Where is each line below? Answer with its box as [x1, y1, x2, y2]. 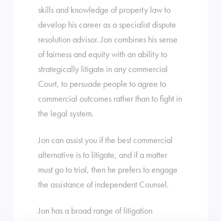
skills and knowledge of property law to [37, 4, 171, 16]
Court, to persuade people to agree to [37, 78, 166, 90]
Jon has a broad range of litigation [37, 205, 152, 217]
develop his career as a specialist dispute [37, 19, 176, 31]
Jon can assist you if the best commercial [37, 134, 173, 146]
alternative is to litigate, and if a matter [37, 148, 167, 160]
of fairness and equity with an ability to [37, 48, 167, 60]
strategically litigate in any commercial [37, 63, 168, 75]
